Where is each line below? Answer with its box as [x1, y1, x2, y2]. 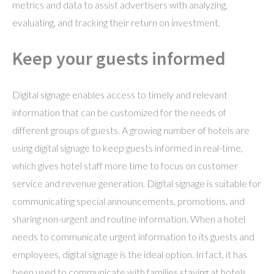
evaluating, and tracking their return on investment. [12, 17, 220, 28]
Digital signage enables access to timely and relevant [12, 89, 228, 100]
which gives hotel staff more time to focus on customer [12, 160, 238, 171]
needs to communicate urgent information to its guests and [12, 231, 254, 242]
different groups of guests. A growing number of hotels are [12, 124, 250, 136]
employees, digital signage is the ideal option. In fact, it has [12, 248, 247, 260]
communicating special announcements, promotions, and [12, 195, 245, 207]
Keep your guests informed [12, 46, 226, 70]
